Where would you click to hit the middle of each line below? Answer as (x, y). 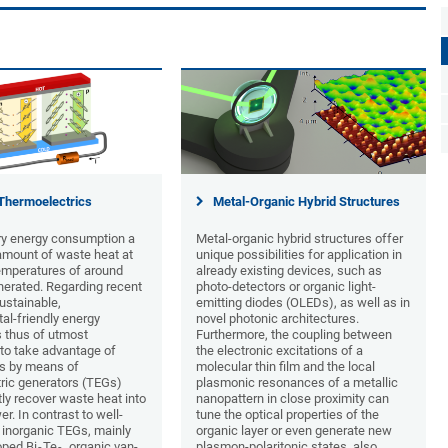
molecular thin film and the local (285, 367)
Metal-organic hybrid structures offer (299, 239)
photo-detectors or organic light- (286, 287)
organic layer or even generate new (294, 431)
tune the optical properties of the (287, 415)
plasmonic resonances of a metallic (297, 383)
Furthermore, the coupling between (294, 335)
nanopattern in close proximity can (292, 399)
